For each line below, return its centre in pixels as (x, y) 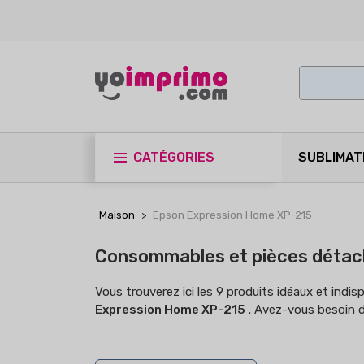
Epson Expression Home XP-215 (232, 215)
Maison (117, 215)
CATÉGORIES (174, 157)
